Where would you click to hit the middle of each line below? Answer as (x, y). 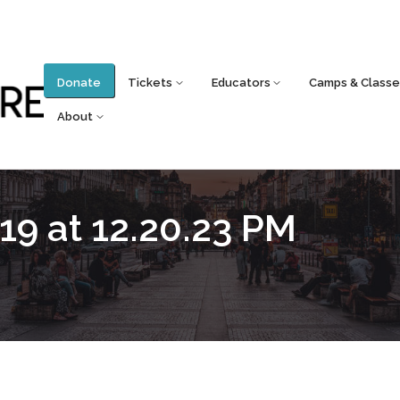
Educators (241, 83)
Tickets (150, 83)
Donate (79, 83)
